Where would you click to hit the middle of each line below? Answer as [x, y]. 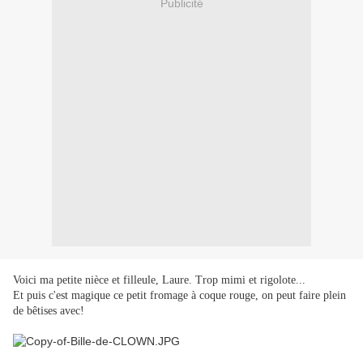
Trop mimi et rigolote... [250, 280]
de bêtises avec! [49, 311]
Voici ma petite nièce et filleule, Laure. [102, 280]
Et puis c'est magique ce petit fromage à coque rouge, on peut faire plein [179, 296]
